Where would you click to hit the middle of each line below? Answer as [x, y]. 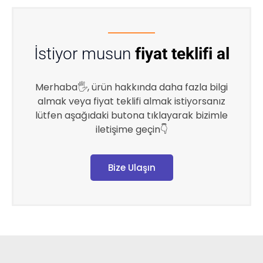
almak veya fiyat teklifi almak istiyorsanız [131, 101]
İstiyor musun [84, 53]
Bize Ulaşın [131, 167]
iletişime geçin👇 [131, 129]
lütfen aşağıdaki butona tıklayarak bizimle [131, 115]
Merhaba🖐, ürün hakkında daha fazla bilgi [131, 87]
